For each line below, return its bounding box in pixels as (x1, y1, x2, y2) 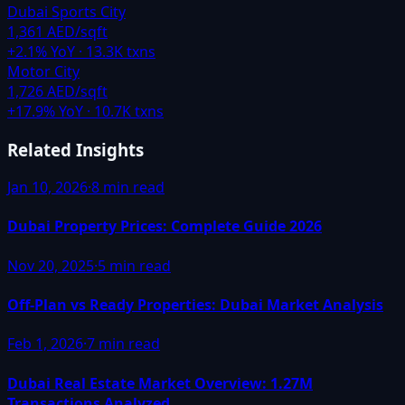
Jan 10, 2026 (7, 177, 88, 198)
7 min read (87, 334, 160, 354)
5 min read (98, 255, 171, 276)
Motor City (7, 61, 80, 81)
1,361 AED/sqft (7, 21, 108, 42)
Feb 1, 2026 (7, 334, 83, 354)
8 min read (91, 177, 165, 198)
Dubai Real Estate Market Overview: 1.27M (7, 372, 313, 393)
